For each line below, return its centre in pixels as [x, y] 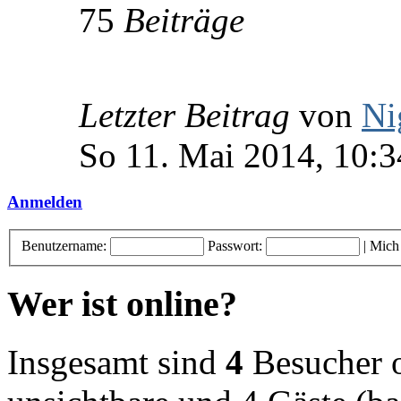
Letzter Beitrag [184, 115]
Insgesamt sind [116, 362]
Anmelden [45, 202]
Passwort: [235, 245]
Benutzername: [64, 245]
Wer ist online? [122, 304]
